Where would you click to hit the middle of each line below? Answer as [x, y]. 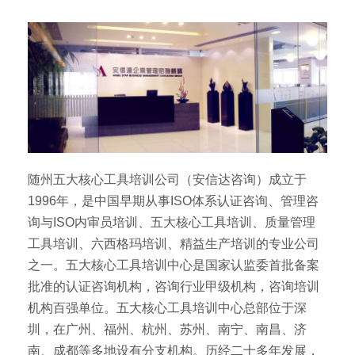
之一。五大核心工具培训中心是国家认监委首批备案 [174, 265]
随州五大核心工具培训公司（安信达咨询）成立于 [167, 180]
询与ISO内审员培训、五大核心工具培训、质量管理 [172, 223]
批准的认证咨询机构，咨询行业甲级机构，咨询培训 [174, 287]
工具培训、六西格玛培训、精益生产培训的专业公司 [174, 244]
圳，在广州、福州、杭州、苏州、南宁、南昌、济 [167, 330]
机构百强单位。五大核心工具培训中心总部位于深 [167, 308]
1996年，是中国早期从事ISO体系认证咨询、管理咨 [173, 201]
